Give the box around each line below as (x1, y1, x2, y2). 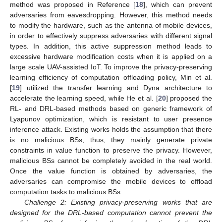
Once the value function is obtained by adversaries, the (10, 166, 212, 175)
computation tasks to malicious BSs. (10, 187, 122, 196)
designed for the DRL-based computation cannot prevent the (10, 208, 212, 217)
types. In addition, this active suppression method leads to (10, 42, 212, 50)
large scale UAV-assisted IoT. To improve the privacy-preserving (10, 62, 212, 71)
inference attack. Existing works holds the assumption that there (10, 125, 212, 133)
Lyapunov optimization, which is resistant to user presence (10, 114, 212, 123)
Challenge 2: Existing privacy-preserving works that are (24, 198, 212, 206)
